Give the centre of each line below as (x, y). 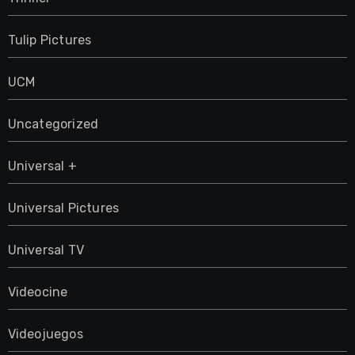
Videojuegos (45, 334)
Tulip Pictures (50, 40)
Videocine (38, 292)
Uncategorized (53, 124)
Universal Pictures (63, 208)
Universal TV (46, 250)
